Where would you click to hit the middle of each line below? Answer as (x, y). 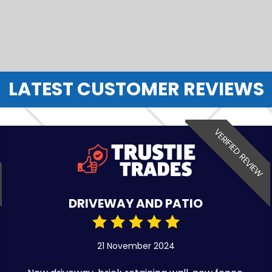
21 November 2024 (136, 246)
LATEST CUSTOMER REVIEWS (136, 89)
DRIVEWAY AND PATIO (136, 203)
